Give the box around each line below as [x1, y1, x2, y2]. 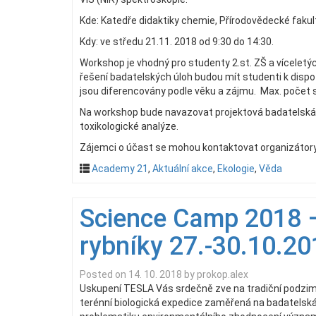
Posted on [80, 269, 128, 280]
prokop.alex [197, 269, 248, 280]
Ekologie [217, 163, 255, 174]
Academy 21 [92, 163, 148, 174]
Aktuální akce [152, 163, 213, 174]
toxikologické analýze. [80, 121, 178, 132]
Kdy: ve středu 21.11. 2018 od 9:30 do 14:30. [80, 36, 274, 47]
